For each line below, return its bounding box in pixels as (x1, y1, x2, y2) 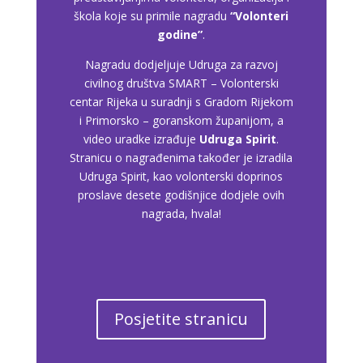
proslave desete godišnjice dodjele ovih (78, 186, 285, 203)
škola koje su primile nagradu (74, 7, 231, 23)
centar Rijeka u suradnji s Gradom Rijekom (69, 93, 293, 109)
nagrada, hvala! (141, 205, 221, 221)
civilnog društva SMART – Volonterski (83, 75, 279, 91)
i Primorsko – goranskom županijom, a (79, 112, 284, 128)
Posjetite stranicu (114, 307, 249, 330)
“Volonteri (230, 7, 289, 23)
